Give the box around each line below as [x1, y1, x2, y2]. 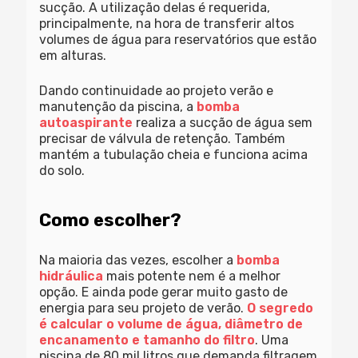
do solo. [39, 163, 86, 179]
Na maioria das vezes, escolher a [39, 253, 237, 268]
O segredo [247, 300, 314, 316]
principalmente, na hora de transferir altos [39, 16, 295, 32]
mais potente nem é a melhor [103, 268, 281, 284]
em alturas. [39, 48, 107, 64]
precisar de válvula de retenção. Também [39, 131, 286, 147]
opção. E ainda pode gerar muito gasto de [39, 284, 288, 300]
